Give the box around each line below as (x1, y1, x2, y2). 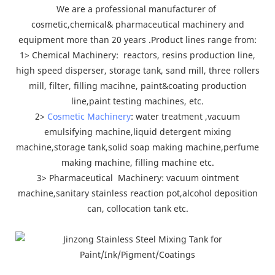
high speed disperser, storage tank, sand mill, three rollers (15, 64, 260, 76)
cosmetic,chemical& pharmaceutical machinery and (31, 18, 244, 30)
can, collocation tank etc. (87, 202, 188, 214)
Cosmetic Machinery (47, 110, 131, 122)
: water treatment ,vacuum (131, 110, 240, 122)
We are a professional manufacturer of (56, 2, 219, 15)
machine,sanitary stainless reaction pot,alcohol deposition (17, 187, 258, 199)
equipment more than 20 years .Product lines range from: (18, 33, 257, 45)
